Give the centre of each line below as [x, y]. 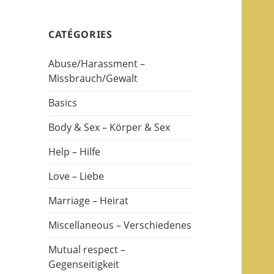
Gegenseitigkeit [84, 265]
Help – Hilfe [75, 152]
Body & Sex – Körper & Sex [109, 128]
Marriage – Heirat [89, 201]
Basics [63, 103]
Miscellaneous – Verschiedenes [120, 225]
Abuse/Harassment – [97, 64]
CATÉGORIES [80, 35]
